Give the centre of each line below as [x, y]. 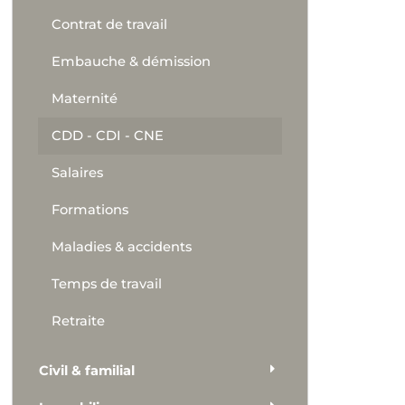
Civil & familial [87, 370]
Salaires [78, 172]
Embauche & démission [132, 61]
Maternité [85, 98]
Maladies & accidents [122, 246]
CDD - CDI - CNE [108, 135]
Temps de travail [107, 283]
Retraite [79, 320]
